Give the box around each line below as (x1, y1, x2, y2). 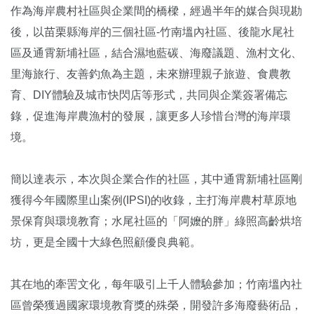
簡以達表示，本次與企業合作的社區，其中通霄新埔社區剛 (11, 172, 302, 185)
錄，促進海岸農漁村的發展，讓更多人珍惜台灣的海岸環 (11, 109, 291, 122)
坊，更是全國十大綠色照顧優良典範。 (11, 235, 201, 248)
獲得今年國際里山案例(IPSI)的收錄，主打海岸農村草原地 (11, 193, 296, 206)
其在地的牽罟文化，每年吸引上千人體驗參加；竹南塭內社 (11, 278, 302, 290)
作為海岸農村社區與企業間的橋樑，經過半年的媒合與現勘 (11, 4, 302, 17)
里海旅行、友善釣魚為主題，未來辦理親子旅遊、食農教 (11, 67, 291, 80)
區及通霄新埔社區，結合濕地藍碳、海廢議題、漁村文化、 (11, 46, 302, 59)
